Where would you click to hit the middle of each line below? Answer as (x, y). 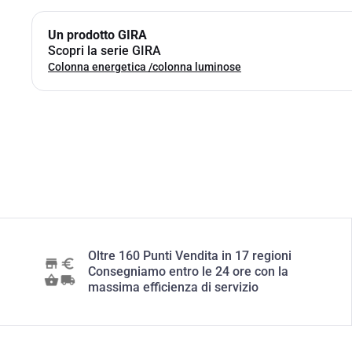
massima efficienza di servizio (173, 287)
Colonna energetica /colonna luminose (145, 67)
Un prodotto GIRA (97, 35)
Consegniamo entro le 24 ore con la (188, 271)
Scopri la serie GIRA (104, 51)
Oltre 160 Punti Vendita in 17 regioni (190, 256)
